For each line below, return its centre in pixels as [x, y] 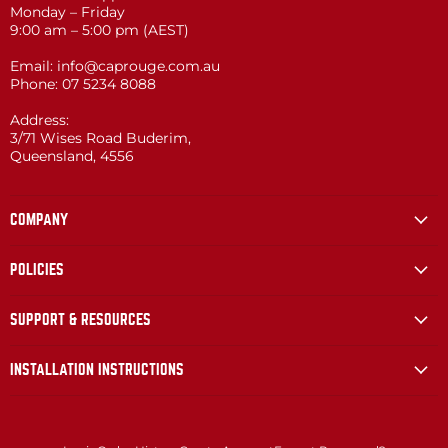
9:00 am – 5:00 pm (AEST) [99, 29]
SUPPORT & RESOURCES [80, 319]
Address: [39, 119]
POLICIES [37, 269]
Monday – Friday [67, 11]
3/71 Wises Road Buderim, [100, 137]
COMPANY [39, 219]
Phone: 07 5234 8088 [83, 83]
